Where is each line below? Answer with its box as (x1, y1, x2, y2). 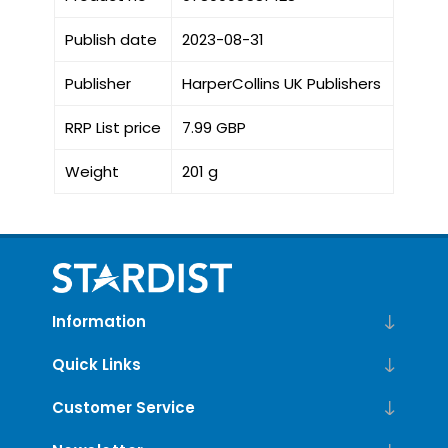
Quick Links (51, 354, 141, 376)
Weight (64, 161, 119, 183)
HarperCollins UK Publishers (181, 73, 381, 95)
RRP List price (64, 117, 161, 139)
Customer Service (51, 397, 195, 419)
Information (51, 311, 146, 333)
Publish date (64, 29, 157, 51)
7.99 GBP (181, 117, 246, 139)
